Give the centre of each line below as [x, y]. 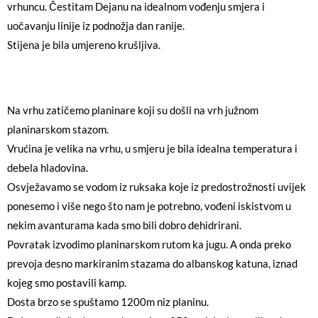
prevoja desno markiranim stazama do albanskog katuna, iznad [152, 263]
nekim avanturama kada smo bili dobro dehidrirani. [124, 225]
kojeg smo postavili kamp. [67, 283]
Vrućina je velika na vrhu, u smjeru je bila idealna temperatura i [152, 148]
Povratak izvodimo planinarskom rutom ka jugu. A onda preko [149, 244]
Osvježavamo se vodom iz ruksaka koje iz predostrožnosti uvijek [157, 187]
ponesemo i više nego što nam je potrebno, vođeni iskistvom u [149, 206]
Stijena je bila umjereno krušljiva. [84, 45]
